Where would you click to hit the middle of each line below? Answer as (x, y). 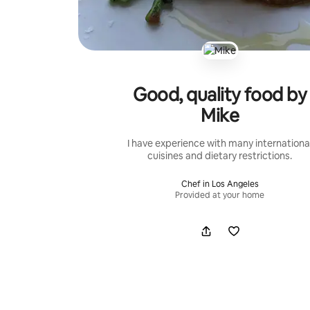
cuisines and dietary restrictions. (220, 155)
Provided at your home (220, 195)
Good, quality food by (220, 94)
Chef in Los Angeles (220, 184)
